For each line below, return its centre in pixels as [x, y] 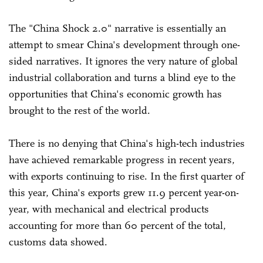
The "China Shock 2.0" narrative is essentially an [117, 28]
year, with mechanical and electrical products [109, 209]
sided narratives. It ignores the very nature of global [123, 61]
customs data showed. [60, 242]
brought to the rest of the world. [80, 110]
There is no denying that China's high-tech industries [127, 143]
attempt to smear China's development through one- [124, 44]
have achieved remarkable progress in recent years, [122, 159]
